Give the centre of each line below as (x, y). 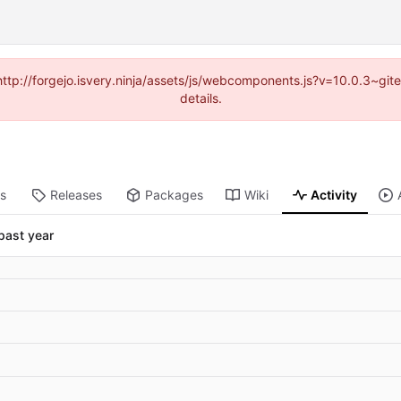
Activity (334, 195)
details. (200, 98)
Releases (76, 195)
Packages (174, 195)
